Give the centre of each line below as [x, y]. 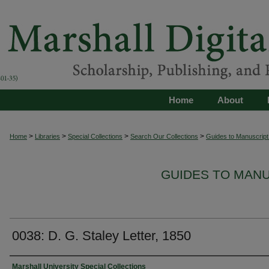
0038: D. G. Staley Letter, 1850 [101, 236]
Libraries [47, 136]
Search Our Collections [164, 136]
